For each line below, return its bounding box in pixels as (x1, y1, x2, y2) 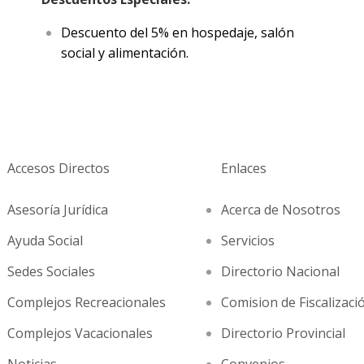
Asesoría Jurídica (6, 201, 108, 219)
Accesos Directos (6, 159, 110, 177)
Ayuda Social (6, 232, 83, 249)
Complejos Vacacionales (6, 324, 153, 342)
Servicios (221, 232, 275, 249)
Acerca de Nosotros (221, 201, 341, 219)
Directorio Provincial (221, 324, 346, 342)
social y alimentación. (60, 44, 188, 62)
